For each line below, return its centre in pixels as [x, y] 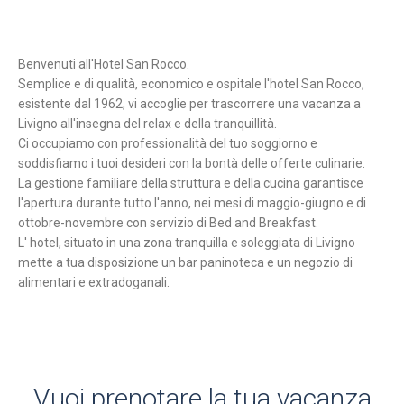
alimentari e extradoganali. [94, 282]
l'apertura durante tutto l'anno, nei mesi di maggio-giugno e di [192, 202]
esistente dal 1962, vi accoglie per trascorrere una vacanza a [189, 103]
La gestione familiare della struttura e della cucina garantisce [191, 183]
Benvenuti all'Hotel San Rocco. [104, 64]
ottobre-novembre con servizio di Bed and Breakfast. [168, 222]
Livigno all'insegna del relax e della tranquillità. [147, 123]
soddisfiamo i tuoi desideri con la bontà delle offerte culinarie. [192, 163]
